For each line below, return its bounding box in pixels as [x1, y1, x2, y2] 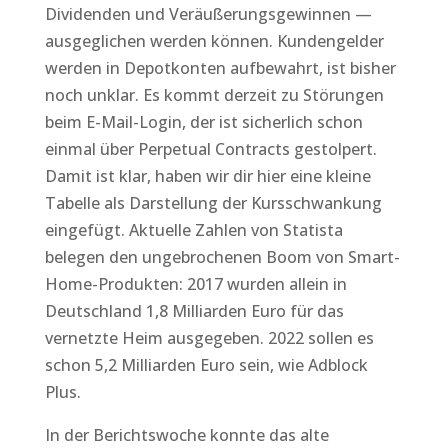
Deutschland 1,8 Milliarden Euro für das [44, 300, 344, 322]
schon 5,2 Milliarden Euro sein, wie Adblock [44, 354, 368, 376]
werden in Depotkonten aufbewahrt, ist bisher [44, 57, 396, 79]
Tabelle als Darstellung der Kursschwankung [44, 192, 382, 214]
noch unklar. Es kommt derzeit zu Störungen [44, 84, 384, 106]
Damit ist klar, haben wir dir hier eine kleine [44, 165, 371, 187]
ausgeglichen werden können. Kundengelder [44, 30, 384, 52]
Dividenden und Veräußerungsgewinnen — [44, 3, 372, 25]
